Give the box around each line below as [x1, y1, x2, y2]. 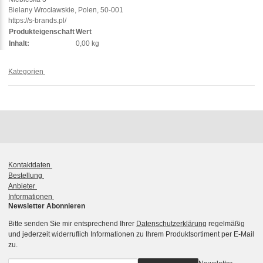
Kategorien [8, 67, 45, 76]
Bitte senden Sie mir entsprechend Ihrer [8, 219, 136, 228]
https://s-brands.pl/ [8, 16, 66, 25]
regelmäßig [207, 219, 245, 228]
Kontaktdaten [8, 160, 52, 169]
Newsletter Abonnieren [8, 201, 85, 210]
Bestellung [8, 171, 44, 180]
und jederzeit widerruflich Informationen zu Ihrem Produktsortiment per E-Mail [8, 230, 254, 238]
